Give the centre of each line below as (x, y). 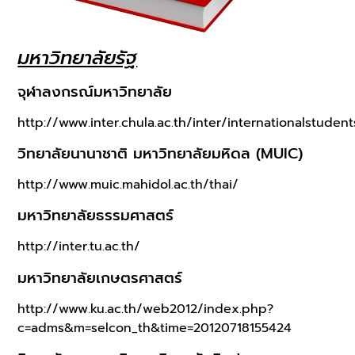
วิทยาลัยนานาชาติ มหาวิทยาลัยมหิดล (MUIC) (160, 154)
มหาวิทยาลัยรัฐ (78, 57)
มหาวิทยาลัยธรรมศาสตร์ (96, 216)
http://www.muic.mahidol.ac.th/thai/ (128, 185)
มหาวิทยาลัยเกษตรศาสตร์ (100, 278)
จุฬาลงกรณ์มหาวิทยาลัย (95, 92)
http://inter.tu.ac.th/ (79, 247)
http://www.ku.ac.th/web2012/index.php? (146, 309)
